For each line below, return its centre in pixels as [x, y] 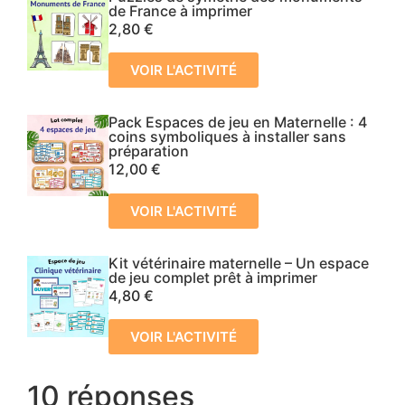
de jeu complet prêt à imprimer [213, 277]
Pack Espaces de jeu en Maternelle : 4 [238, 122]
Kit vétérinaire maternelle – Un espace [239, 263]
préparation [149, 151]
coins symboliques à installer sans [227, 137]
